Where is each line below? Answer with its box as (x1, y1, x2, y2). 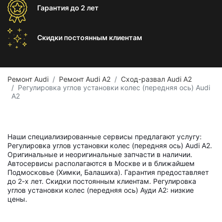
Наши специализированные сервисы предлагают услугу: (7, 132, 202, 141)
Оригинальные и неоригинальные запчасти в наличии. (7, 150, 192, 159)
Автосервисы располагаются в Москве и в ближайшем (7, 159, 195, 167)
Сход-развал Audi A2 (121, 75, 192, 83)
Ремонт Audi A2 (59, 75, 111, 83)
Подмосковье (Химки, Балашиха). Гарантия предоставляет (7, 168, 209, 176)
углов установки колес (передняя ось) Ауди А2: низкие (7, 186, 194, 194)
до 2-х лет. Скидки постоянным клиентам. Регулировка (7, 177, 196, 185)
